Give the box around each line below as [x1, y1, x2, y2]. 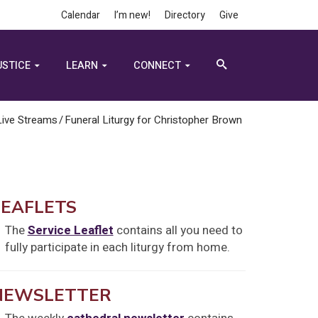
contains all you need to [113, 221, 243, 240]
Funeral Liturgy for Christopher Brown [65, 112, 242, 128]
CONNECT [133, 58, 181, 73]
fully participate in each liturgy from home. [4, 238, 230, 257]
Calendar [61, 8, 100, 23]
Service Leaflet [27, 221, 114, 240]
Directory [165, 8, 205, 23]
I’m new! [114, 8, 150, 23]
